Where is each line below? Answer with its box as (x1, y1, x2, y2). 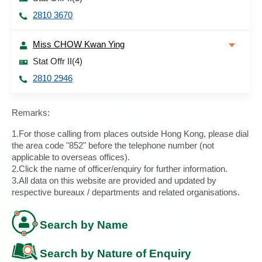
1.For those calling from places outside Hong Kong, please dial (12, 129, 249, 139)
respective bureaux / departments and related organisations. (12, 187, 240, 197)
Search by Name (40, 219, 128, 231)
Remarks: (12, 108, 50, 118)
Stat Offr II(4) (33, 56, 82, 66)
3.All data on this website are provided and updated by (12, 175, 216, 185)
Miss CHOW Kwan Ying (33, 39, 125, 49)
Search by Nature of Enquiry (40, 247, 191, 260)
